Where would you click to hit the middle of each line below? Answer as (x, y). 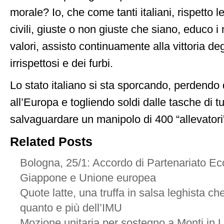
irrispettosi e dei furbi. (61, 63)
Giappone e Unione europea (88, 178)
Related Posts (51, 141)
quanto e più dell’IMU (71, 208)
